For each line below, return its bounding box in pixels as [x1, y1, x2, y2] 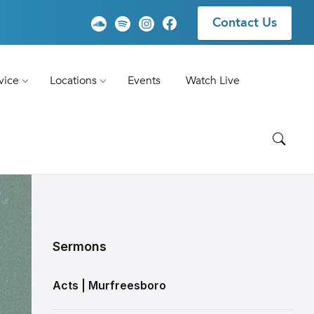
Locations [49, 73, 97, 88]
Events [127, 73, 161, 88]
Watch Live [185, 73, 240, 88]
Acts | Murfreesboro [52, 278, 166, 292]
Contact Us [212, 14, 277, 32]
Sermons [52, 239, 107, 254]
